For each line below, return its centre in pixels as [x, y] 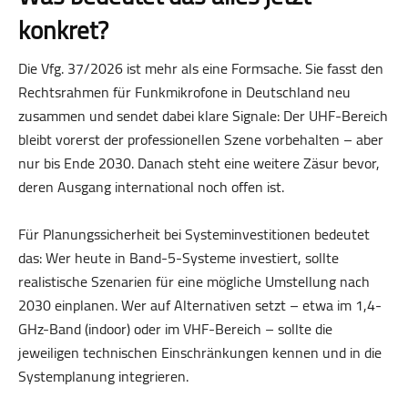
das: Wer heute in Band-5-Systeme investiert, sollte [178, 257]
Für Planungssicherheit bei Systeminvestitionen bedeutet [194, 234]
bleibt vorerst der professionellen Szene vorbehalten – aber [201, 139]
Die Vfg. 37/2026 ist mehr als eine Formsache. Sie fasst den [201, 68]
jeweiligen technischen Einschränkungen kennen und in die [200, 352]
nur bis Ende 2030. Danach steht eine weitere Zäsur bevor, [199, 163]
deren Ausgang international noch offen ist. [151, 186]
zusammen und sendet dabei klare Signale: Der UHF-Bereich [203, 115]
